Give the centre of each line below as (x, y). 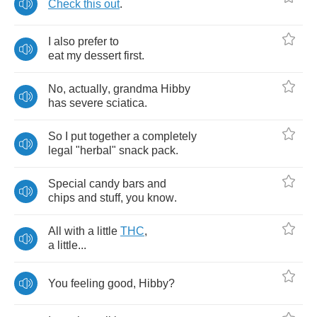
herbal (96, 150)
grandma (136, 89)
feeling (88, 283)
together (110, 136)
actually (88, 89)
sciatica (125, 103)
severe (86, 103)
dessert (103, 56)
